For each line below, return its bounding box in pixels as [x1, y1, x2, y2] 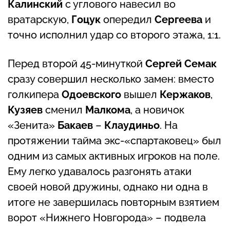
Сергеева [155, 13, 205, 26]
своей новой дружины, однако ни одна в [8, 180, 208, 193]
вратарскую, [8, 13, 71, 26]
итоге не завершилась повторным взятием [8, 196, 219, 208]
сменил [45, 103, 85, 116]
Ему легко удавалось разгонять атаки [8, 165, 191, 178]
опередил [103, 13, 155, 26]
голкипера [8, 88, 62, 101]
